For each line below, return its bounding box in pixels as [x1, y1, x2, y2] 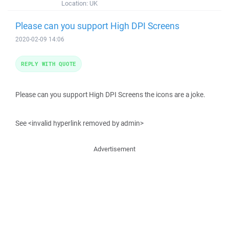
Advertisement [94, 145, 135, 153]
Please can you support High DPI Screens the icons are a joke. [15, 90, 205, 99]
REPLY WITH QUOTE [21, 60, 76, 67]
